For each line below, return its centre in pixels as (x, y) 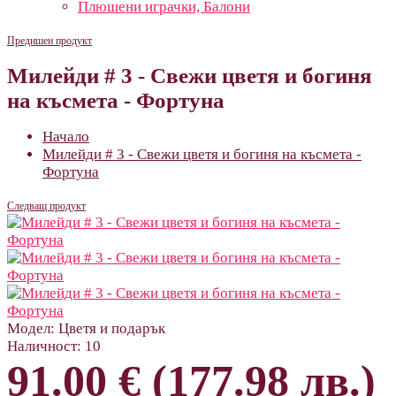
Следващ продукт (46, 206)
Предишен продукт (49, 41)
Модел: (31, 328)
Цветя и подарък (110, 328)
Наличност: (44, 346)
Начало (66, 136)
